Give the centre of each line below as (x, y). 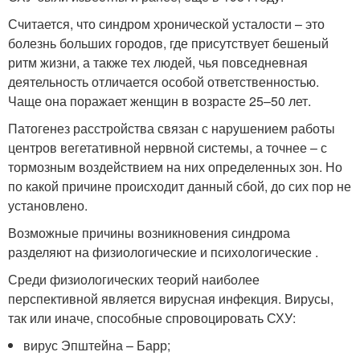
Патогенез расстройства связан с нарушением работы (172, 128)
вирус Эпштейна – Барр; (97, 345)
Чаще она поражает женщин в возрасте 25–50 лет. (160, 101)
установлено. (48, 205)
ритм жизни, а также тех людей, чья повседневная (158, 62)
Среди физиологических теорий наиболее (134, 279)
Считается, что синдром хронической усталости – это (166, 24)
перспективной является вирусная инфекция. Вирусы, (171, 299)
